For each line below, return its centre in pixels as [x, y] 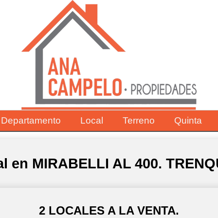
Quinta [188, 120]
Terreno [138, 120]
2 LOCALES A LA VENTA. [109, 210]
